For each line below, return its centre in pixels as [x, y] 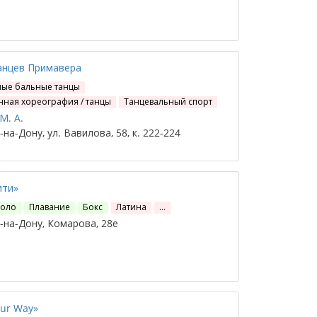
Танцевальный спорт [168, 102]
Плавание [50, 207]
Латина [131, 207]
